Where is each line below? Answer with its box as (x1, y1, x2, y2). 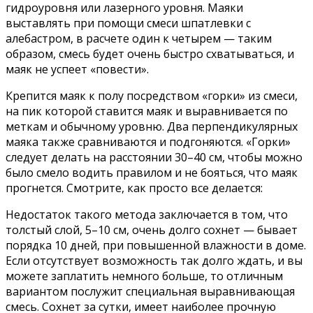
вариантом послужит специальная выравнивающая (6, 284, 295, 300)
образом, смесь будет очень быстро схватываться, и (6, 46, 294, 62)
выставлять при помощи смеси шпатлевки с (6, 15, 251, 31)
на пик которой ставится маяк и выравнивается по (6, 103, 288, 119)
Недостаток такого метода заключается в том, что (6, 207, 288, 223)
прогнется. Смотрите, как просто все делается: (6, 180, 263, 196)
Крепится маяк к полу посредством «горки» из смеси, (6, 88, 298, 104)
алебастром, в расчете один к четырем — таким (6, 31, 272, 47)
